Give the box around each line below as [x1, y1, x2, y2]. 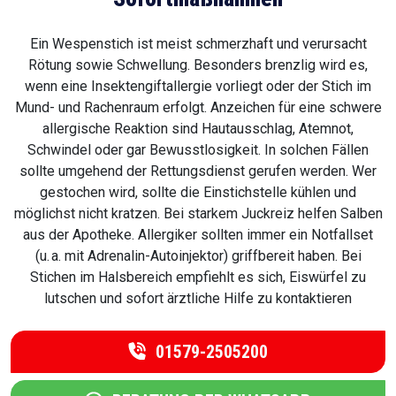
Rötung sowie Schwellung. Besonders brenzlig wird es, [28, 57, 368, 74]
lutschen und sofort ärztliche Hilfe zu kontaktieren [44, 290, 352, 308]
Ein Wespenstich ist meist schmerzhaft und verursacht [29, 35, 367, 53]
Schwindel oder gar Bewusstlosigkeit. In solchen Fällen [27, 141, 369, 159]
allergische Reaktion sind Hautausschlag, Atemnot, [42, 120, 354, 138]
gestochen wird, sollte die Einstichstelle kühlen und [40, 184, 356, 202]
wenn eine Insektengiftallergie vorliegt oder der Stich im [25, 78, 371, 95]
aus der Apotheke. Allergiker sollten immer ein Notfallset [23, 226, 373, 244]
